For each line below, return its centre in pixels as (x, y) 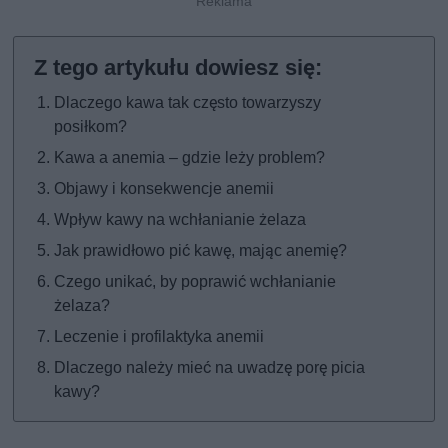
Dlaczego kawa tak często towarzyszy (188, 102)
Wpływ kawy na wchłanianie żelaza (180, 219)
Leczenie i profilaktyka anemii (159, 336)
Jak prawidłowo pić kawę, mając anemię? (201, 250)
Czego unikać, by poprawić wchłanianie (195, 281)
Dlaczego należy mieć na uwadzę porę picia (210, 367)
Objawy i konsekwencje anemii (164, 188)
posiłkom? (91, 126)
